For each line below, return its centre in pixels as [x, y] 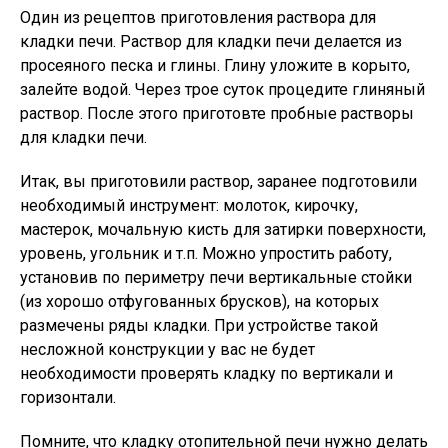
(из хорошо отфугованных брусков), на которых [199, 301]
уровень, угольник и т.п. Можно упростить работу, [206, 253]
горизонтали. [68, 397]
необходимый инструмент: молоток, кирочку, [189, 205]
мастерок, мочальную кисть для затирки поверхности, [223, 229]
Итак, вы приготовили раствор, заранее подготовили [218, 181]
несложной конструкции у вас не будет [167, 349]
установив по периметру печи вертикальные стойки [216, 277]
